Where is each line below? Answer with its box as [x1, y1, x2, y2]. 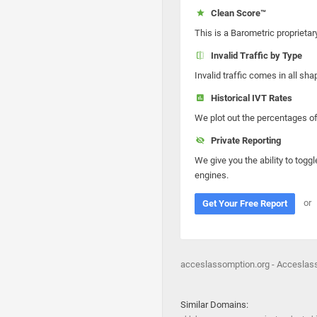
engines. [195, 170, 229, 180]
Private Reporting [206, 135, 281, 146]
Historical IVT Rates [206, 93, 292, 103]
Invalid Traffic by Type [206, 50, 302, 61]
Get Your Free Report [202, 198, 287, 209]
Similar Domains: [180, 299, 248, 310]
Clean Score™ [206, 8, 266, 18]
